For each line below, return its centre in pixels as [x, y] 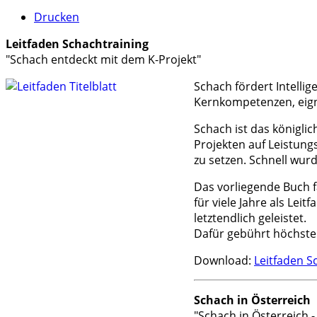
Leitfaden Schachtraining [77, 44]
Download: [224, 260]
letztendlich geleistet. [250, 218]
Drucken [57, 17]
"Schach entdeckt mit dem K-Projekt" [103, 59]
